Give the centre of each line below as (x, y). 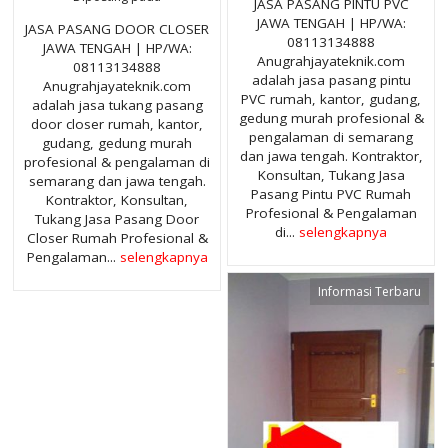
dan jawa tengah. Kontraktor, (331, 155)
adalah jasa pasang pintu (331, 79)
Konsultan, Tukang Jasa (331, 174)
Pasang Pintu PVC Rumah (331, 193)
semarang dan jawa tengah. (117, 180)
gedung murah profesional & (331, 117)
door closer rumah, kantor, (117, 123)
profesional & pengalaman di (117, 161)
